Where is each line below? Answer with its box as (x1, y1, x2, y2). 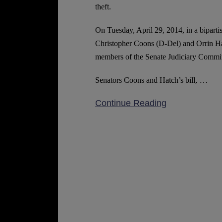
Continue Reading (95, 98, 166, 108)
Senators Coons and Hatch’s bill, (95, 76, 199, 84)
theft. (95, 2, 113, 11)
